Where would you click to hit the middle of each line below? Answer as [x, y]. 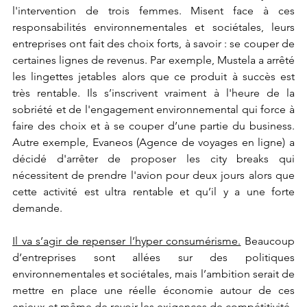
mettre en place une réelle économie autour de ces [153, 290]
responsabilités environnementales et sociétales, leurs [153, 27]
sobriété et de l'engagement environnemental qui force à [153, 109]
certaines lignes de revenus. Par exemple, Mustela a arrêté [153, 60]
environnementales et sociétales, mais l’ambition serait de [153, 273]
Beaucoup [268, 241]
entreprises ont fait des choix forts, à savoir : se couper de [153, 43]
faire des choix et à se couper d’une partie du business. [153, 125]
